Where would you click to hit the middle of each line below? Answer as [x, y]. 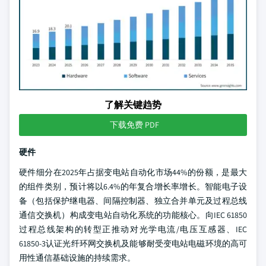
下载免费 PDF [134, 125]
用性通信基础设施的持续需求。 [77, 258]
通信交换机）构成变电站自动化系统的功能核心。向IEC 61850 [133, 215]
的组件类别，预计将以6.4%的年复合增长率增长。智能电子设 [133, 186]
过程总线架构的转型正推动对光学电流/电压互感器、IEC [133, 229]
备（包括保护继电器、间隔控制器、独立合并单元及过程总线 [133, 201]
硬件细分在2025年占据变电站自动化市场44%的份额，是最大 [133, 172]
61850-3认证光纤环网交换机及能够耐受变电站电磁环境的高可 [133, 243]
